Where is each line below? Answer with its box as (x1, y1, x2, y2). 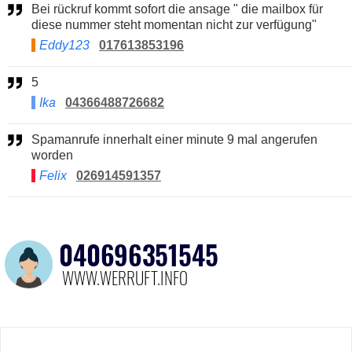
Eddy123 (39, 38, 90, 52)
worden (31, 148, 73, 162)
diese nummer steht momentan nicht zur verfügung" (31, 17, 317, 31)
